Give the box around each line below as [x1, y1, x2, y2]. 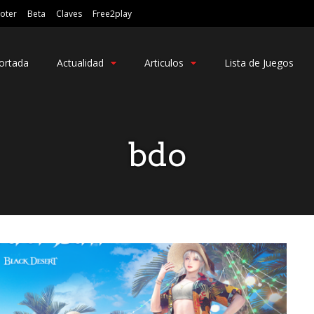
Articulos [144, 56, 184, 69]
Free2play [93, 8, 132, 20]
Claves [56, 8, 82, 20]
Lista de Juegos [224, 56, 294, 69]
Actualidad [57, 56, 104, 69]
